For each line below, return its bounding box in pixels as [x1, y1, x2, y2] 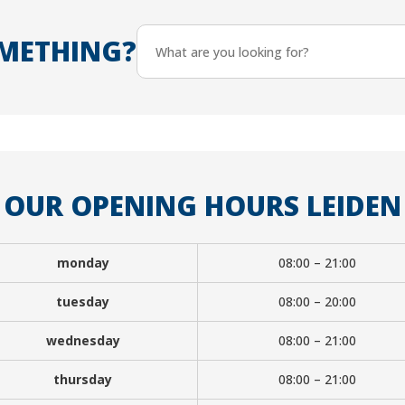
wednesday [45, 332, 120, 349]
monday [56, 254, 109, 271]
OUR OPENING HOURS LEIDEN [4, 187, 401, 224]
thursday [53, 371, 112, 388]
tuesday [56, 293, 109, 310]
